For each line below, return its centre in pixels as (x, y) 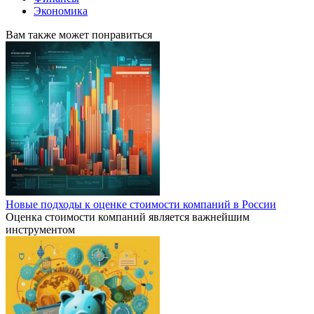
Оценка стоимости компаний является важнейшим (128, 217)
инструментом (40, 229)
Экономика (61, 11)
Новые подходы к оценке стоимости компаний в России (141, 204)
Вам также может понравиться (79, 34)
